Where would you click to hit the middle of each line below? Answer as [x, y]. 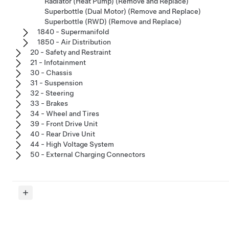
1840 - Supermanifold [73, 31]
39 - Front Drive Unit [64, 123]
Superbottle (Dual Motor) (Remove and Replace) [123, 11]
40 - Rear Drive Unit [63, 134]
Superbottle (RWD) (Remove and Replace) [113, 21]
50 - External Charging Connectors [88, 154]
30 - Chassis [51, 72]
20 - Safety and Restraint [71, 52]
